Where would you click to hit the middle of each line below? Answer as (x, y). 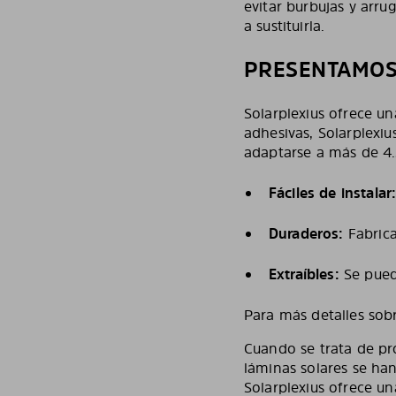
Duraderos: (306, 233)
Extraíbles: (304, 274)
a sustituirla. (287, 26)
